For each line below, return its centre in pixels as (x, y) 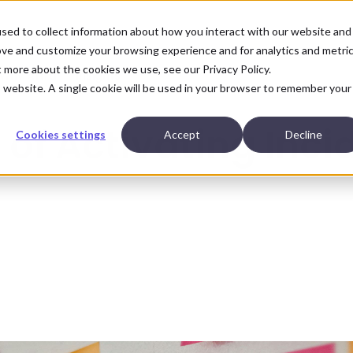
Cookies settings (61, 135)
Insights (98, 75)
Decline (303, 135)
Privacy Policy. (237, 69)
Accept (182, 135)
